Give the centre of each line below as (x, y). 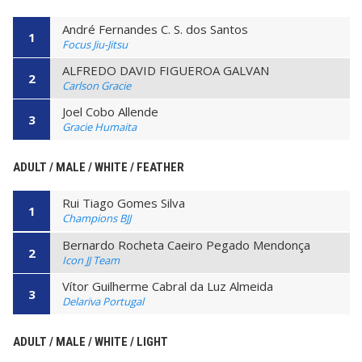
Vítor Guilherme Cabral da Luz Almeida (168, 286)
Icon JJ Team (91, 260)
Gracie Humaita (99, 127)
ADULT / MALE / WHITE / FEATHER (99, 168)
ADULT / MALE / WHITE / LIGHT (90, 342)
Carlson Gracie (97, 86)
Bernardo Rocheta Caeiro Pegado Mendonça (186, 244)
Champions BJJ (97, 219)
